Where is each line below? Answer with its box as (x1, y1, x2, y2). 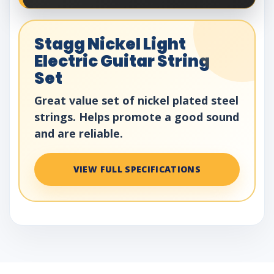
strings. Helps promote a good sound (34, 109, 239, 124)
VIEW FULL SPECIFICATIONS (73, 163, 201, 175)
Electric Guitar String (34, 50, 210, 72)
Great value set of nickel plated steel (34, 92, 239, 108)
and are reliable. (34, 125, 123, 141)
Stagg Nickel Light (34, 32, 186, 55)
